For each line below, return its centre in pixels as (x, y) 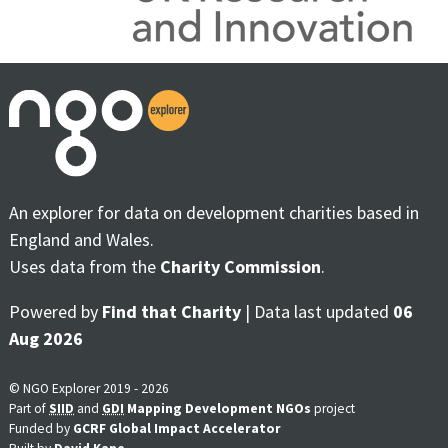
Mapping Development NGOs (219, 408)
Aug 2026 (46, 338)
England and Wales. (81, 239)
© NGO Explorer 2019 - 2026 (89, 388)
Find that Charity (171, 311)
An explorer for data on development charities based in (214, 212)
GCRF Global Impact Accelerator (177, 428)
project (333, 408)
